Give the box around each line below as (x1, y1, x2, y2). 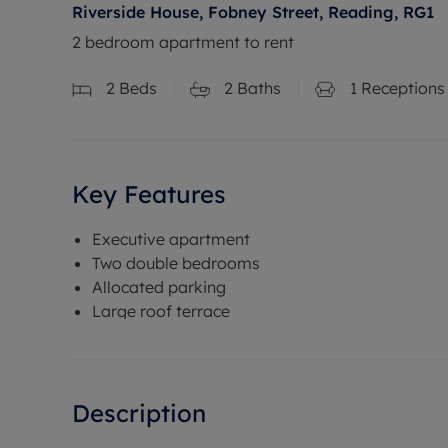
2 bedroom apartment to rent (72, 32, 294, 52)
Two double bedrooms (92, 252, 260, 273)
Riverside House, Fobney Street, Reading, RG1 (72, 2, 434, 22)
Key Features (72, 178, 226, 209)
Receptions (357, 78, 445, 98)
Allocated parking (92, 276, 226, 297)
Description (72, 397, 206, 428)
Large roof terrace (92, 300, 230, 321)
